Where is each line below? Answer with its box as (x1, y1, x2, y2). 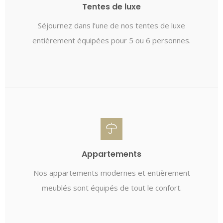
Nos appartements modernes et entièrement (33, 168, 190, 178)
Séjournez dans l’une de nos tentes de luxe (38, 20, 185, 30)
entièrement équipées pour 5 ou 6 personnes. (32, 35, 191, 45)
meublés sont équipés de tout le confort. (41, 183, 182, 193)
